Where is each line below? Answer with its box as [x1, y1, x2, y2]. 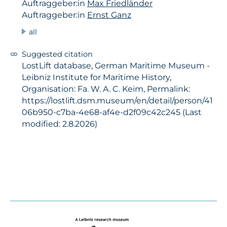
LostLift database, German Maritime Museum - [22, 60, 210, 70]
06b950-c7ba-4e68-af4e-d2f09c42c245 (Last [22, 107, 202, 117]
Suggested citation [22, 49, 93, 59]
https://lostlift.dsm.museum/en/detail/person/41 [22, 95, 213, 105]
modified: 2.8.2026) [22, 119, 97, 129]
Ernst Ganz [87, 10, 131, 20]
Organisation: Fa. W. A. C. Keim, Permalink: [22, 84, 190, 94]
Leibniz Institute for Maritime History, [22, 72, 171, 82]
